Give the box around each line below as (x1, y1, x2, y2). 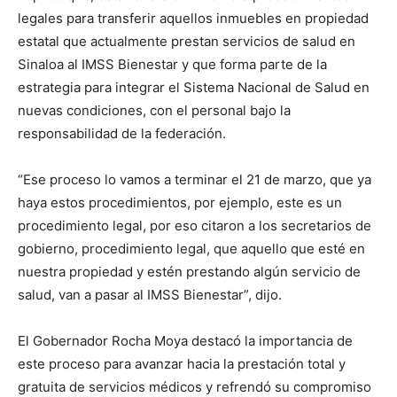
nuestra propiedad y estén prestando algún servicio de (18, 263, 361, 281)
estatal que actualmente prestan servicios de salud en (18, 33, 355, 51)
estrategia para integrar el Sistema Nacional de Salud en (18, 79, 370, 97)
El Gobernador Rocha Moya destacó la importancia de (18, 332, 353, 350)
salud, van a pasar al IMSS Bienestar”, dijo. (18, 286, 282, 304)
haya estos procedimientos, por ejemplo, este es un (18, 194, 342, 212)
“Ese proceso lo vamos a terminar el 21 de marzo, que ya (18, 171, 371, 189)
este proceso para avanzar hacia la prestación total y (18, 355, 346, 373)
